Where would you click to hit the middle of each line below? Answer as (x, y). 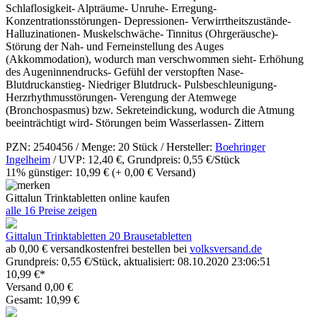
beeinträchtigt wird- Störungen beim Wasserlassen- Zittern (135, 122)
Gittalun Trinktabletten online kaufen (88, 197)
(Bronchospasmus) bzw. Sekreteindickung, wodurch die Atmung (150, 110)
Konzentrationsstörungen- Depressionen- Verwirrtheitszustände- (148, 21)
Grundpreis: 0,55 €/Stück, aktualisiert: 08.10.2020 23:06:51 (138, 261)
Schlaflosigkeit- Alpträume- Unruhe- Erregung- (111, 8)
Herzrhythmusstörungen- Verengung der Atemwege (121, 97)
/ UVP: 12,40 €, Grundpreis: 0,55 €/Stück (145, 159)
